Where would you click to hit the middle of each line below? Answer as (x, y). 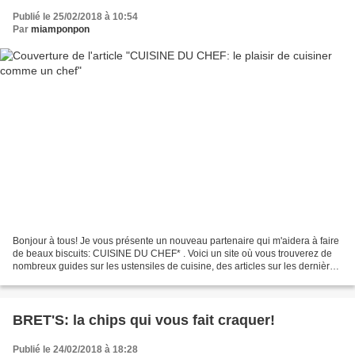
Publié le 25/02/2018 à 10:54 (75, 16)
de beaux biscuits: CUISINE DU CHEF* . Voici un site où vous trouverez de (172, 254)
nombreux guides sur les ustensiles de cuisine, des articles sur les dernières (176, 267)
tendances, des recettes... (67, 279)
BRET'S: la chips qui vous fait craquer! (144, 321)
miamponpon (60, 29)
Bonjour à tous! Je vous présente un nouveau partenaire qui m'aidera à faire (176, 241)
